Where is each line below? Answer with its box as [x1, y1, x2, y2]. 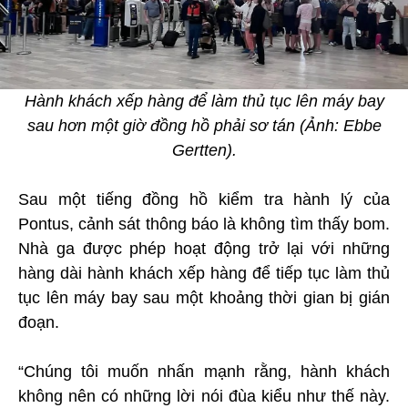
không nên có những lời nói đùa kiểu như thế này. [18, 386, 390, 405]
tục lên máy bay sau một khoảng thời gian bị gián [18, 288, 390, 307]
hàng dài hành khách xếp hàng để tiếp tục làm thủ [18, 263, 390, 282]
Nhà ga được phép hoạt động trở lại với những [18, 239, 390, 258]
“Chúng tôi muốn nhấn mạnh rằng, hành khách [18, 362, 390, 381]
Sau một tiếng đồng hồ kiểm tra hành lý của [18, 189, 390, 209]
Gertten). [171, 140, 237, 159]
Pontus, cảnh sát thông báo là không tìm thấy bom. [18, 214, 390, 233]
